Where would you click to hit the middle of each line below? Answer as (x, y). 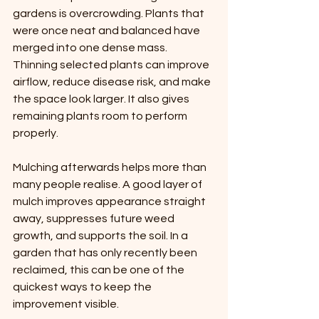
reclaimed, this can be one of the (100, 270)
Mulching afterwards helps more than (111, 168)
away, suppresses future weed (95, 219)
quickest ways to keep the (83, 287)
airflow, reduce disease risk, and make (113, 82)
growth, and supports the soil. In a (101, 236)
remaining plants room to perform (101, 116)
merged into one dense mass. (91, 48)
